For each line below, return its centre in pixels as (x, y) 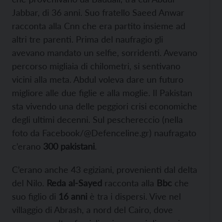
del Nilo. (29, 183)
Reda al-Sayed (74, 183)
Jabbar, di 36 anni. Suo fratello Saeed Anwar (98, 13)
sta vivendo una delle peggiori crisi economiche (105, 106)
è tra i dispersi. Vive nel (134, 196)
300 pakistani (69, 146)
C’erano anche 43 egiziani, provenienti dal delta (105, 170)
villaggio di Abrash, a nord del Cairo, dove (92, 210)
